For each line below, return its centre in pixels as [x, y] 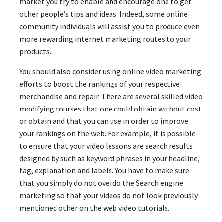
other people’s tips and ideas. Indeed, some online [104, 14]
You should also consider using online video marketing [110, 71]
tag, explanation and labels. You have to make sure [104, 170]
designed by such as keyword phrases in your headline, [110, 158]
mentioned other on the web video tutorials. [94, 207]
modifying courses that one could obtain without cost [111, 108]
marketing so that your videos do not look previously [109, 195]
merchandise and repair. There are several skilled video [111, 96]
